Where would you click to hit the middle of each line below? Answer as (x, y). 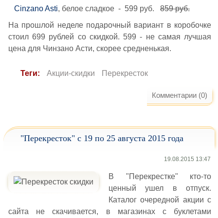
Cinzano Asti (36, 9)
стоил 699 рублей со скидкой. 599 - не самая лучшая (110, 37)
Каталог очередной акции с (160, 200)
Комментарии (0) (180, 95)
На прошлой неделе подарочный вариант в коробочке (110, 25)
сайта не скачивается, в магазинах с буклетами (110, 211)
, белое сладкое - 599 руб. (109, 9)
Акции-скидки (71, 73)
